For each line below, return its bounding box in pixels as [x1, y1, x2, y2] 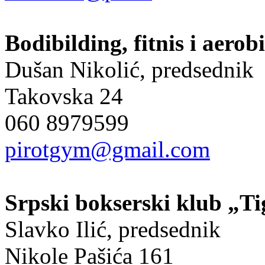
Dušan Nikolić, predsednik [5, 56, 254, 82]
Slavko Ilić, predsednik [5, 216, 221, 242]
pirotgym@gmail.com [5, 136, 210, 162]
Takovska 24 [5, 83, 123, 109]
